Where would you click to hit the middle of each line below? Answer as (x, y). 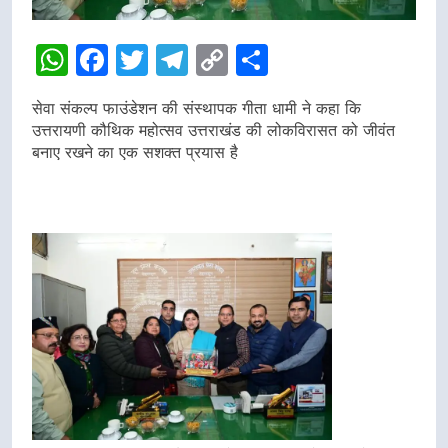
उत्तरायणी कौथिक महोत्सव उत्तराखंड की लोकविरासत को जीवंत (213, 129)
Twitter (202, 59)
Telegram (259, 59)
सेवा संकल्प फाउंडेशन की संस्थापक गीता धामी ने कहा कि (196, 107)
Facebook (182, 59)
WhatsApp (147, 59)
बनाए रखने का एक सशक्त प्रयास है (135, 151)
